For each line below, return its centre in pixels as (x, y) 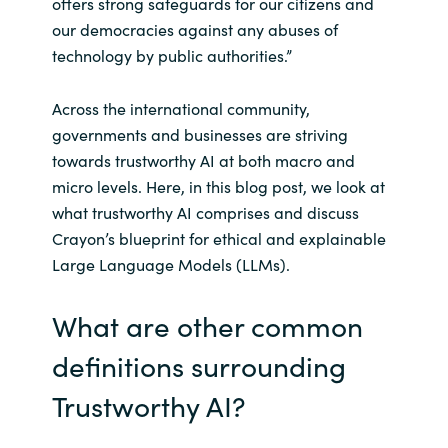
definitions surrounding (198, 364)
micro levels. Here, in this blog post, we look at (218, 185)
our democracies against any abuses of (194, 28)
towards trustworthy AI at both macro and (203, 159)
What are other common (207, 324)
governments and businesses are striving (199, 133)
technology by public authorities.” (171, 54)
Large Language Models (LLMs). (170, 263)
